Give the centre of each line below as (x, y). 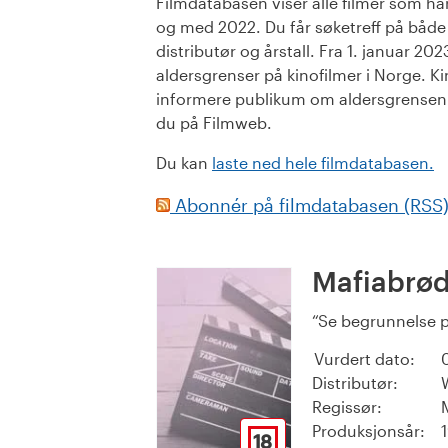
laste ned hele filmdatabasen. (323, 163)
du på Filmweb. (214, 123)
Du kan (184, 163)
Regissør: (347, 407)
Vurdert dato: (364, 359)
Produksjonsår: (368, 431)
